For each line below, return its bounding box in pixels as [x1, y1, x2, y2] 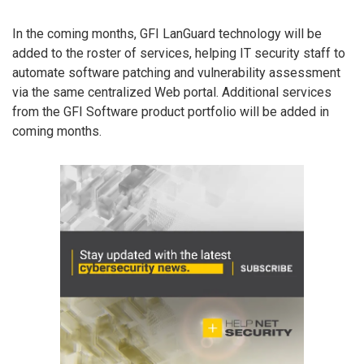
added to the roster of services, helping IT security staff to [12, 45, 345, 61]
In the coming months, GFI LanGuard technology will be [12, 25, 322, 41]
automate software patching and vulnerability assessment [12, 64, 340, 80]
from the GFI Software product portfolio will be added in [12, 103, 329, 119]
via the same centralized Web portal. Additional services [12, 84, 331, 100]
